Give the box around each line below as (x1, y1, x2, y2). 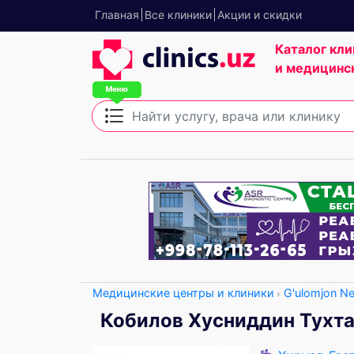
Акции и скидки (217, 8, 302, 21)
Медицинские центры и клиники (92, 286, 274, 299)
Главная (95, 8, 139, 21)
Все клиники (145, 8, 212, 21)
